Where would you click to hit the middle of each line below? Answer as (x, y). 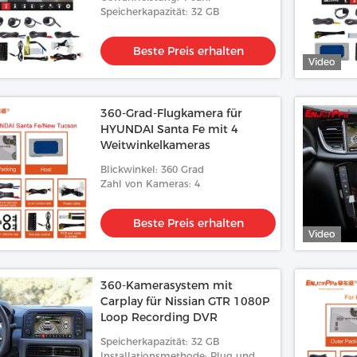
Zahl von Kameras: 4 (150, 184)
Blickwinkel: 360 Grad (152, 169)
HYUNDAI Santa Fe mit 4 (169, 129)
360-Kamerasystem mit (167, 285)
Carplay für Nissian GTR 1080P (185, 301)
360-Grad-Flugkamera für (171, 113)
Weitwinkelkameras (155, 145)
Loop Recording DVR (159, 317)
